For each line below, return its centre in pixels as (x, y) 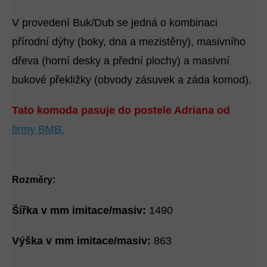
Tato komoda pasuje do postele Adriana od (121, 111)
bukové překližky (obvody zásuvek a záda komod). (132, 80)
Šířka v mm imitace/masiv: (79, 211)
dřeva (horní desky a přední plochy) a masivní (121, 61)
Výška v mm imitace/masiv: (81, 241)
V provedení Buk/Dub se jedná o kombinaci (115, 23)
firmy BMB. (38, 130)
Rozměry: (34, 180)
